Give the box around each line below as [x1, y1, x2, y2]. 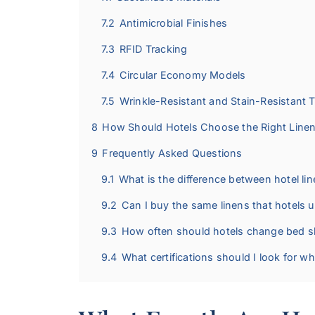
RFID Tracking [119, 43, 188, 56]
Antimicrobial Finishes [119, 17, 228, 30]
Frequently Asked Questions [102, 147, 243, 160]
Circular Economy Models [119, 69, 246, 82]
